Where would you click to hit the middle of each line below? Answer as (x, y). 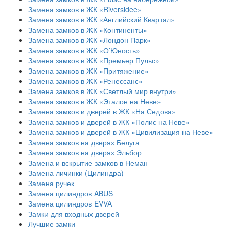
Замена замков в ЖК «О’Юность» (84, 50)
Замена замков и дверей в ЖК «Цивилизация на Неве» (121, 132)
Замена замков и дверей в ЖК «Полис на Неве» (109, 122)
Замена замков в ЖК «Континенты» (88, 30)
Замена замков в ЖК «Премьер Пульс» (94, 60)
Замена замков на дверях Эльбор (85, 152)
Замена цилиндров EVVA (70, 203)
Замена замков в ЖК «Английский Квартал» (101, 19)
